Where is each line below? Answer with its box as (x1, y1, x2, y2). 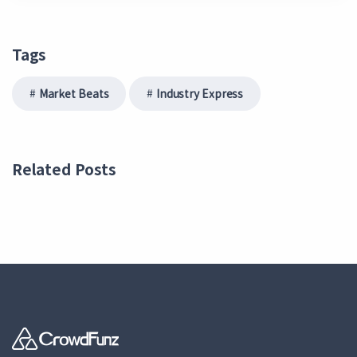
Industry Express (156, 85, 244, 102)
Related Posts (12, 158, 116, 180)
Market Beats (38, 85, 109, 102)
